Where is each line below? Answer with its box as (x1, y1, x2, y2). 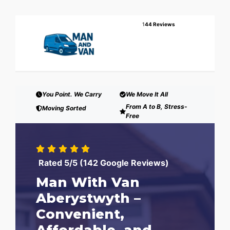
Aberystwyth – (36, 189, 141, 206)
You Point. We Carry (42, 90, 102, 98)
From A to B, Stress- (125, 102, 187, 110)
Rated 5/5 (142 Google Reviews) (39, 157, 169, 168)
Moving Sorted (42, 104, 86, 112)
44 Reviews (144, 21, 175, 27)
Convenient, (36, 205, 124, 222)
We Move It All (125, 90, 168, 98)
